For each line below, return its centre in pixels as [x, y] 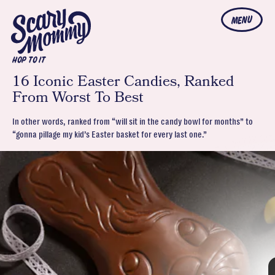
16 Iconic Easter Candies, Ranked [123, 81]
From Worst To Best [78, 97]
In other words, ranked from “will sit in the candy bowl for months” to [133, 122]
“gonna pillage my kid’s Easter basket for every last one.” [110, 134]
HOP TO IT [29, 60]
